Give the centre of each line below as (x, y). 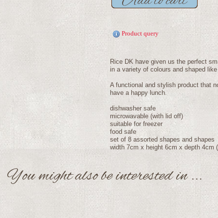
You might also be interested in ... (105, 176)
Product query (140, 33)
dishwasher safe (133, 109)
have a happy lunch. (138, 93)
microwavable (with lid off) (146, 116)
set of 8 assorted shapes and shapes (162, 140)
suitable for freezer (136, 124)
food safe (123, 132)
